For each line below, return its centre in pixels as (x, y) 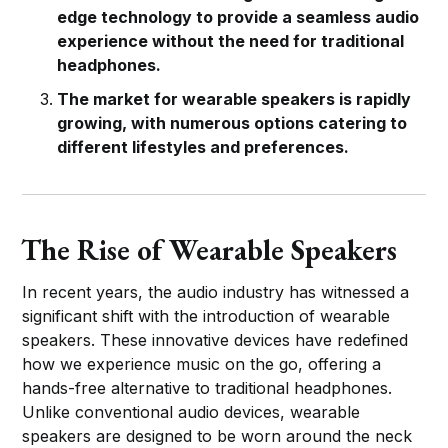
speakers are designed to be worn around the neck (217, 435)
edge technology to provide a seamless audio (238, 16)
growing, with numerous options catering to (232, 122)
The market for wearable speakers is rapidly (234, 98)
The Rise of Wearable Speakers (209, 249)
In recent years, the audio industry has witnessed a (216, 291)
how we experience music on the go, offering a (202, 363)
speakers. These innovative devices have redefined (215, 339)
